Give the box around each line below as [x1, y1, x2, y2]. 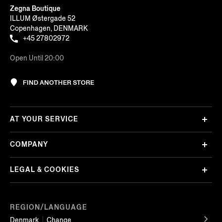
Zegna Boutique [10, 3, 60, 13]
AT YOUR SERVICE [10, 114, 78, 124]
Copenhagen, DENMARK [10, 23, 88, 33]
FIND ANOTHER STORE [23, 78, 94, 87]
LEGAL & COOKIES [10, 165, 79, 175]
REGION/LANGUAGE [10, 202, 87, 212]
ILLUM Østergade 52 [10, 13, 75, 23]
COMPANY [10, 140, 48, 150]
